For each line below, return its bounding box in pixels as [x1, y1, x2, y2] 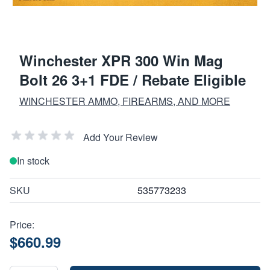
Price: [10, 217, 34, 231]
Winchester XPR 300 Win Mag [19, 49, 223, 71]
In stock [17, 153, 49, 168]
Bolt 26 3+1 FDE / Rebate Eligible [19, 69, 246, 90]
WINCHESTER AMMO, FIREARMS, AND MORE [19, 93, 230, 108]
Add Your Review [83, 130, 158, 144]
